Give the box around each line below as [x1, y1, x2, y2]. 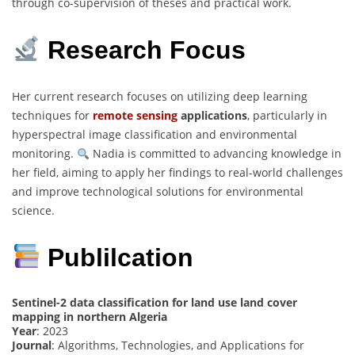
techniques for [12, 108, 93, 124]
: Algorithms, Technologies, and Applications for [52, 337, 304, 353]
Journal [12, 337, 52, 353]
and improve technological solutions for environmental [12, 184, 303, 200]
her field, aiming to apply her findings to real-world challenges [12, 165, 343, 181]
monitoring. [12, 146, 77, 162]
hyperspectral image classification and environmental [12, 127, 297, 143]
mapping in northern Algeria [12, 308, 167, 324]
